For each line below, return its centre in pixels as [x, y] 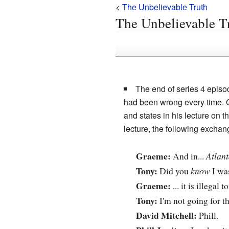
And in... [188, 156]
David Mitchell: [166, 215]
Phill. [207, 215]
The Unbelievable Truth [165, 7]
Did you [174, 171]
